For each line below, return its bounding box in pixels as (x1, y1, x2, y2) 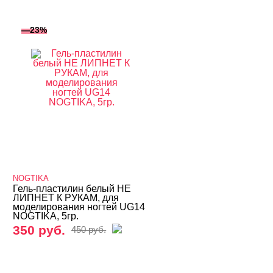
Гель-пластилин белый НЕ (13, 183, 132, 194)
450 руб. (71, 225, 107, 235)
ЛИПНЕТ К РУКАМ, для (13, 193, 119, 203)
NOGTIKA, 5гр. (13, 211, 79, 221)
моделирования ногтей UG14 (13, 202, 146, 212)
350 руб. (13, 223, 66, 237)
